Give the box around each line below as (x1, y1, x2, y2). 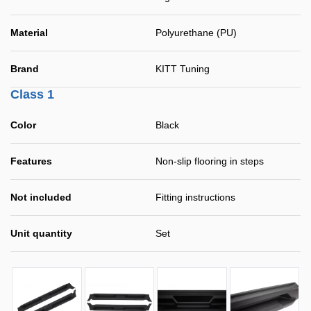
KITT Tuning (155, 63, 210, 74)
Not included (10, 192, 72, 203)
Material (10, 27, 48, 38)
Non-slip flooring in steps (155, 155, 264, 167)
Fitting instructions (155, 192, 235, 203)
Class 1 (10, 87, 54, 101)
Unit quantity (10, 228, 72, 239)
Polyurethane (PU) (155, 27, 237, 38)
